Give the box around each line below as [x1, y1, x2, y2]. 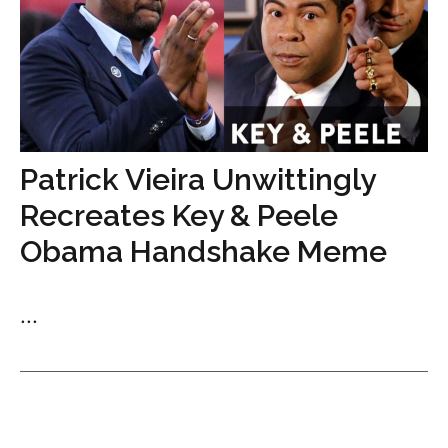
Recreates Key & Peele [20, 197, 338, 233]
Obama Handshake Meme [20, 233, 387, 269]
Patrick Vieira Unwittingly [20, 161, 375, 197]
